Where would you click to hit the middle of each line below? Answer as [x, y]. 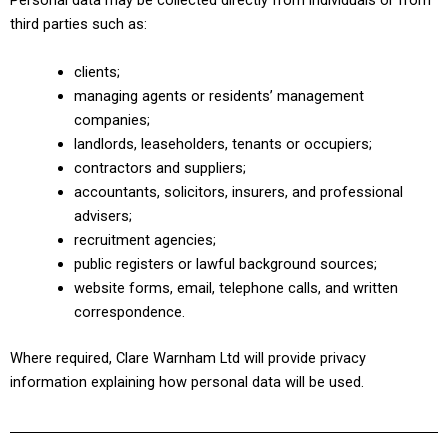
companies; [111, 119]
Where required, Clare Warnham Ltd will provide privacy [188, 357]
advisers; [102, 215]
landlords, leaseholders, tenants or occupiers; [222, 143]
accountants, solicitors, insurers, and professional [238, 191]
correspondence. [129, 311]
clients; [96, 71]
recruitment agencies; [144, 239]
